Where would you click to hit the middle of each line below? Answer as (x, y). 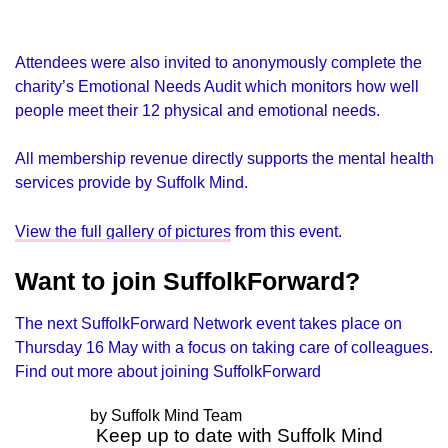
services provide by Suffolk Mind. (131, 182)
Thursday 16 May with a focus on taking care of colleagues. (224, 346)
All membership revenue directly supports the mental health (224, 158)
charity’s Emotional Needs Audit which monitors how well (217, 85)
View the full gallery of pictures (123, 230)
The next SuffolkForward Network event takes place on (208, 322)
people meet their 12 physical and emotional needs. (197, 109)
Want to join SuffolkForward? (187, 280)
